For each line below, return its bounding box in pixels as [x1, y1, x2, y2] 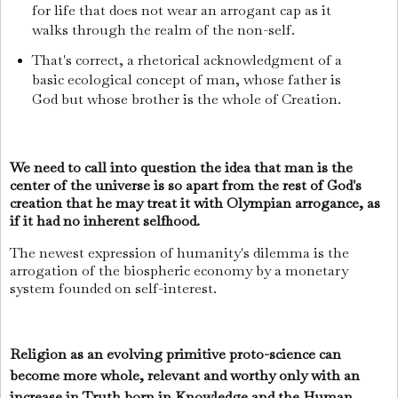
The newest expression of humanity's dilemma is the [10, 243, 349, 262]
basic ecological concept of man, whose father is [31, 70, 341, 90]
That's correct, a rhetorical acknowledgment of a [31, 51, 342, 70]
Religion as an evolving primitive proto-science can [10, 345, 341, 364]
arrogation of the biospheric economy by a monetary [10, 260, 348, 280]
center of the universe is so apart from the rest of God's [10, 175, 362, 195]
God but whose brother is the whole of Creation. [31, 90, 345, 109]
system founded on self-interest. [10, 278, 220, 298]
